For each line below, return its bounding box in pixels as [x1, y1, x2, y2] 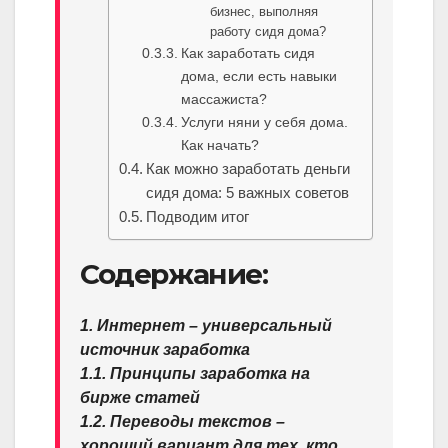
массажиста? [180, 90, 267, 107]
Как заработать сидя [180, 44, 315, 61]
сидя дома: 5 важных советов [146, 183, 350, 201]
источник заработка [80, 341, 250, 359]
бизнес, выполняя [210, 3, 319, 19]
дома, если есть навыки [180, 67, 337, 84]
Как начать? [180, 136, 259, 153]
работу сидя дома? [210, 23, 327, 39]
